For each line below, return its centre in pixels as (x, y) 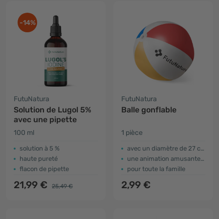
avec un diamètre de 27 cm (164, 148)
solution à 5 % (40, 148)
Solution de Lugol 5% (53, 110)
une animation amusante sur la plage (164, 159)
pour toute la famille (156, 169)
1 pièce (132, 133)
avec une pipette (45, 120)
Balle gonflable (149, 110)
